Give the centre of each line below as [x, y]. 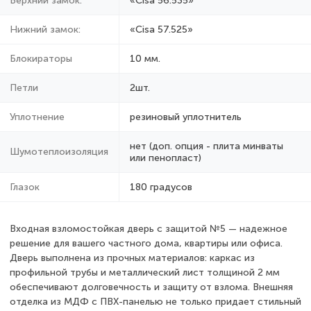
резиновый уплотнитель [186, 117]
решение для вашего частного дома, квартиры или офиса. [146, 243]
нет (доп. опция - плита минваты [207, 146]
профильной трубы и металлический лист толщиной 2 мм [145, 272]
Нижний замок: [45, 29]
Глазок [25, 187]
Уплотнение [37, 117]
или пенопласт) [166, 158]
